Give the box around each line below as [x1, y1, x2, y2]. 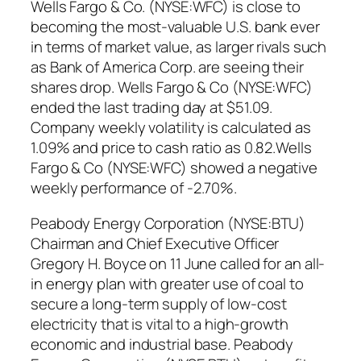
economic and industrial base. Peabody [31, 333, 294, 355]
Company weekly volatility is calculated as [31, 117, 311, 139]
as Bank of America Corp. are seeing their [31, 56, 304, 78]
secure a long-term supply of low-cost [31, 293, 288, 314]
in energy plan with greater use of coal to [31, 272, 304, 294]
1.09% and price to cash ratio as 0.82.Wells [31, 137, 312, 159]
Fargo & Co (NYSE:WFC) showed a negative [31, 157, 318, 179]
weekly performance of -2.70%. [31, 177, 238, 199]
